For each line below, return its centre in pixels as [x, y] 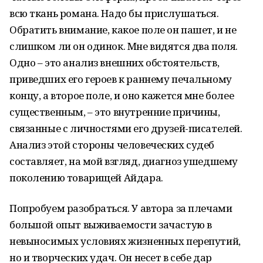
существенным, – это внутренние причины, [115, 112]
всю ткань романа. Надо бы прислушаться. [114, 13]
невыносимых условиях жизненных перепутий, [125, 241]
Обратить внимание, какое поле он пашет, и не [123, 30]
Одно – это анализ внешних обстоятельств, [114, 63]
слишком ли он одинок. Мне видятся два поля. [124, 46]
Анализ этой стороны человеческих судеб [112, 145]
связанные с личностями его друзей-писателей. [126, 128]
